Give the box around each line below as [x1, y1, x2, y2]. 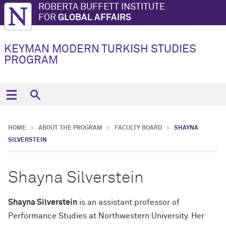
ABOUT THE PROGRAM [38, 125, 102, 131]
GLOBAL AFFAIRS [58, 13, 131, 22]
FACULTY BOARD [115, 125, 162, 131]
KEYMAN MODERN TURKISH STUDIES [4, 44, 196, 55]
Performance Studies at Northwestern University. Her [8, 212, 204, 220]
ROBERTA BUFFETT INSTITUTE [38, 3, 165, 12]
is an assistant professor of [77, 198, 180, 206]
